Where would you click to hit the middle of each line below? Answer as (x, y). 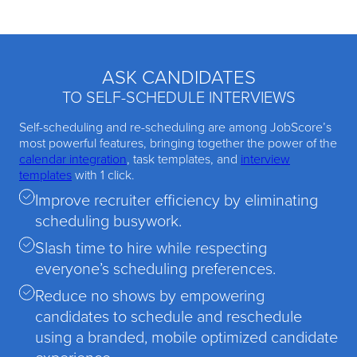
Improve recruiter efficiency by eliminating (177, 199)
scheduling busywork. (108, 220)
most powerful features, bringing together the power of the (178, 142)
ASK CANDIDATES (178, 76)
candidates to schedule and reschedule (169, 315)
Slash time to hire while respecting (151, 247)
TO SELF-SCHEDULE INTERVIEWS (178, 96)
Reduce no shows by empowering (150, 294)
